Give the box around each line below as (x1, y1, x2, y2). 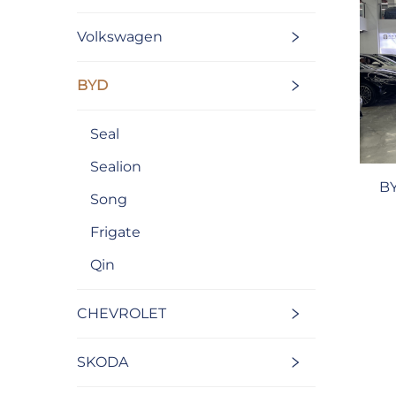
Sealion (90, 158, 141, 176)
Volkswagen (77, 28, 163, 46)
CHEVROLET (77, 305, 166, 323)
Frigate (90, 224, 141, 241)
